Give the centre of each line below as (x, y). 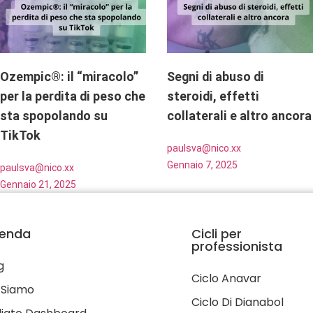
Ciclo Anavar (226, 278)
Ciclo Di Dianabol (238, 302)
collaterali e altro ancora (239, 115)
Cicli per (217, 233)
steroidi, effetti (213, 96)
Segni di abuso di (215, 76)
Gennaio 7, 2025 (202, 165)
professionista (237, 246)
